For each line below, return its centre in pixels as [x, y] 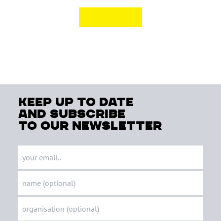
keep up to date [76, 102]
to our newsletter [90, 126]
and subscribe [72, 114]
